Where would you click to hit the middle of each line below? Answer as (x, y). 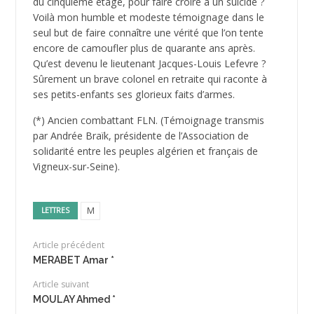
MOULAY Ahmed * (74, 300)
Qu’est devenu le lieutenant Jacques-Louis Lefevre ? (149, 64)
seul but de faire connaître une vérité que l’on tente (148, 33)
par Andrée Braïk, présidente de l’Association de (141, 136)
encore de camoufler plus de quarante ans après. (144, 48)
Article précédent (68, 245)
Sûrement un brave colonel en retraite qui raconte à (150, 79)
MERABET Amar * (73, 260)
